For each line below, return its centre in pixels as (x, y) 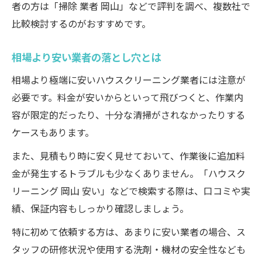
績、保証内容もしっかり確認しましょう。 (100, 208)
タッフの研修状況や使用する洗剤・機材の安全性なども (129, 249)
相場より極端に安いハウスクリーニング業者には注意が (129, 80)
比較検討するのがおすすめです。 (81, 23)
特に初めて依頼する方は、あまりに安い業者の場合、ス (129, 232)
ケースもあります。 (53, 132)
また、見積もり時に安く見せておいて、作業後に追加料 (128, 156)
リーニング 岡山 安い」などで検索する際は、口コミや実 (131, 191)
